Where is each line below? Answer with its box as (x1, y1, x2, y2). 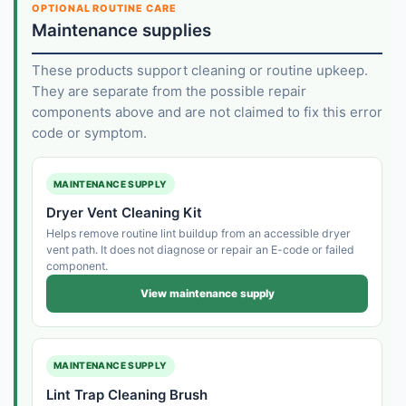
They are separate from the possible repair (31, 82, 306, 100)
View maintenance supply (140, 286, 275, 300)
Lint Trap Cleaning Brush (45, 385, 208, 403)
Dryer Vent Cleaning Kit (45, 204, 202, 222)
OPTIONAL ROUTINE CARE (31, 2, 178, 14)
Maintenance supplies (31, 20, 211, 42)
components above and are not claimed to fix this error (31, 102, 382, 121)
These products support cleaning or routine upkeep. (31, 61, 368, 79)
